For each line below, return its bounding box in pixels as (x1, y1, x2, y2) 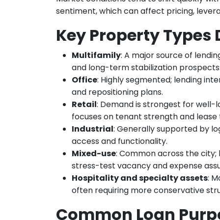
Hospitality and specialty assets (72, 172, 208, 184)
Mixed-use (72, 147, 116, 159)
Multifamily (72, 49, 121, 61)
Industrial (72, 123, 113, 135)
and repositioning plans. (72, 86, 163, 98)
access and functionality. (72, 135, 167, 147)
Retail (72, 98, 97, 110)
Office (72, 74, 97, 85)
